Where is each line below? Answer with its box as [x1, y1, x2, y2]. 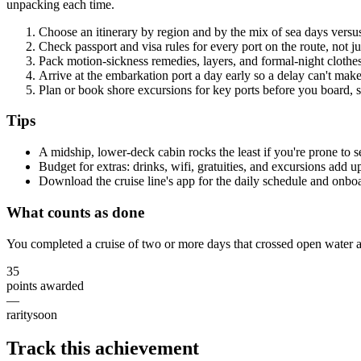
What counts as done [6, 203, 144, 221]
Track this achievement [6, 338, 199, 359]
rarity [6, 307, 33, 322]
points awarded [6, 278, 84, 293]
